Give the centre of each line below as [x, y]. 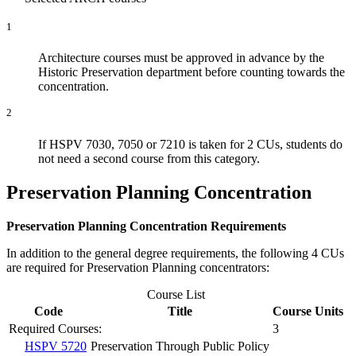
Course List [176, 294]
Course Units [308, 311]
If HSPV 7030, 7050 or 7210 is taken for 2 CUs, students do [190, 144]
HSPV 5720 [56, 346]
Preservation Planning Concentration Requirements [146, 226]
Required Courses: [55, 328]
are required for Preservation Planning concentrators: [138, 267]
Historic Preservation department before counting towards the [192, 72]
